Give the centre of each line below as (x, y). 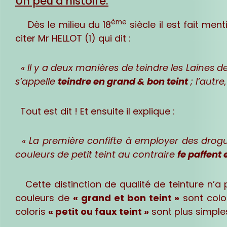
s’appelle (36, 82)
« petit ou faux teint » (99, 211)
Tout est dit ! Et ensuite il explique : (95, 111)
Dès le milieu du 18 (63, 24)
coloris (32, 211)
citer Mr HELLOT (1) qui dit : (73, 38)
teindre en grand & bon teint (123, 82)
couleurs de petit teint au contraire (96, 155)
